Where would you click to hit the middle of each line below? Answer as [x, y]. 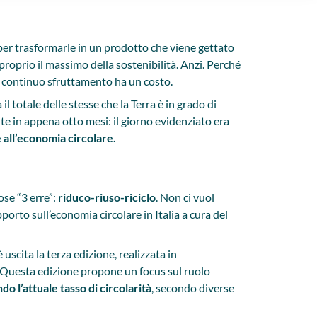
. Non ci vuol [185, 197]
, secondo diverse [193, 288]
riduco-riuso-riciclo [107, 197]
